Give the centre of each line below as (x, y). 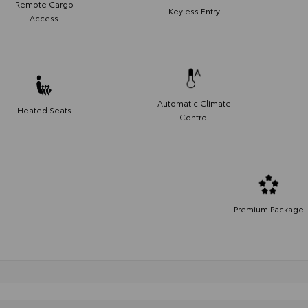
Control (194, 116)
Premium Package (269, 208)
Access (44, 17)
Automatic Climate (194, 102)
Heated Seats (44, 109)
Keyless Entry (194, 10)
